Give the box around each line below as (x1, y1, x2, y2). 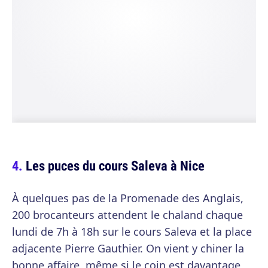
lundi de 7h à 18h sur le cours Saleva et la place (12, 224, 252, 239)
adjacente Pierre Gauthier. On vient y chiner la (12, 241, 244, 256)
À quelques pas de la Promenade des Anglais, (12, 191, 243, 206)
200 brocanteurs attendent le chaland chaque (12, 208, 243, 223)
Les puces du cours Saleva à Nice (26, 156, 205, 175)
